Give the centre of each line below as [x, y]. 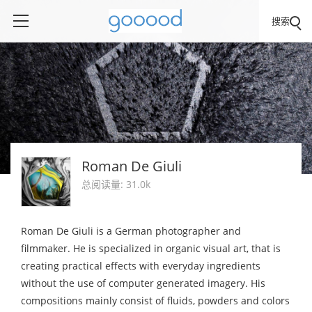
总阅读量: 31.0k [116, 184]
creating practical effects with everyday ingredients [141, 266]
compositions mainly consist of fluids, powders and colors [155, 301]
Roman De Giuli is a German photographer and [131, 231]
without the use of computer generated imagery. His [143, 283]
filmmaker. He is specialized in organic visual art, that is [151, 248]
